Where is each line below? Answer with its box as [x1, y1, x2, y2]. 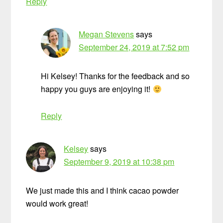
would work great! [26, 198, 89, 210]
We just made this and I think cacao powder [26, 185, 179, 197]
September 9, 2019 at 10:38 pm [64, 156, 175, 168]
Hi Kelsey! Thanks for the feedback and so [41, 70, 190, 82]
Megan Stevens [79, 28, 134, 40]
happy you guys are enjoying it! [41, 83, 153, 95]
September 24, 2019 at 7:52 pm [79, 41, 190, 53]
